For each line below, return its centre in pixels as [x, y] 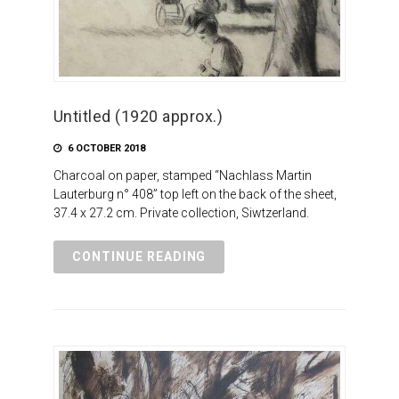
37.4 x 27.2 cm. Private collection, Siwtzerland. [181, 212]
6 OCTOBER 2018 [105, 148]
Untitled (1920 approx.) [138, 116]
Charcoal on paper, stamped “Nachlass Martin [182, 175]
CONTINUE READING [139, 256]
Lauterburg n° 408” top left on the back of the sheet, [195, 194]
